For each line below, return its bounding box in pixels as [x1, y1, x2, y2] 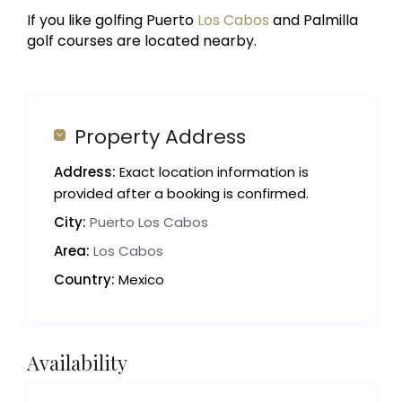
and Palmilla [269, 10, 359, 31]
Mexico [115, 270, 165, 290]
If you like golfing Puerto [27, 10, 195, 31]
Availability [27, 349, 128, 377]
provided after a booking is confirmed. [54, 184, 310, 204]
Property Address [74, 123, 247, 152]
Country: [54, 270, 116, 290]
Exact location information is [116, 162, 310, 182]
